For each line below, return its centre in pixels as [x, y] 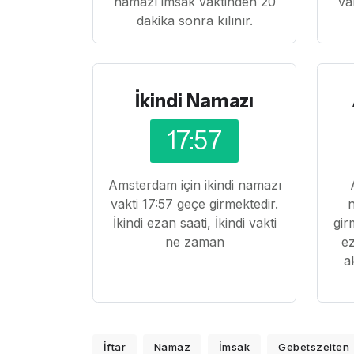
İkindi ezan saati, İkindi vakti [194, 222]
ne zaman [194, 241]
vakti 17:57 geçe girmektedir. [195, 203]
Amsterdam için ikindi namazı [194, 185]
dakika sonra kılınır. [194, 20]
